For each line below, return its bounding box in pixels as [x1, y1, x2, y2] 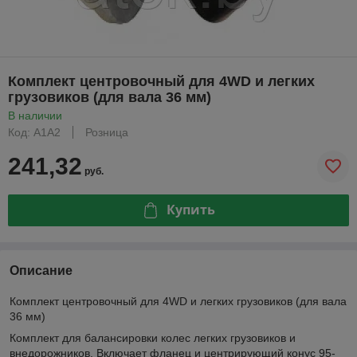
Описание [10, 263, 73, 277]
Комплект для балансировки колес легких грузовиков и [10, 331, 296, 344]
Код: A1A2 [8, 125, 61, 139]
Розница [85, 125, 128, 139]
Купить [166, 201, 215, 219]
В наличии [8, 108, 62, 122]
